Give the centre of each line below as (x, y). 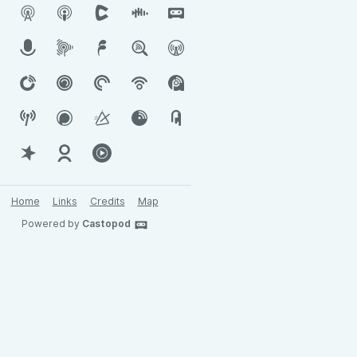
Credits (107, 201)
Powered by (51, 224)
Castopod (106, 224)
